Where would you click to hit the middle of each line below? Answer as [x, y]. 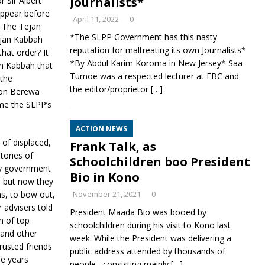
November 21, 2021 [106, 194]
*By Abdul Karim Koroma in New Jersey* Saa [156, 63]
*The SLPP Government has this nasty [143, 37]
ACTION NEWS [101, 129]
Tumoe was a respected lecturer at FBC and [154, 76]
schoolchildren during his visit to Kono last [150, 225]
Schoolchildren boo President [160, 162]
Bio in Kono [104, 177]
